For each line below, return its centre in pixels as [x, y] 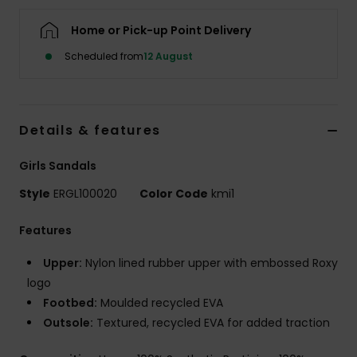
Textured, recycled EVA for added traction [212, 323]
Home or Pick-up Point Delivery [161, 31]
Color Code [174, 194]
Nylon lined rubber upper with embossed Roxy [210, 263]
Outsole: [68, 323]
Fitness [309, 133]
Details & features [90, 131]
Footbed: [70, 303]
